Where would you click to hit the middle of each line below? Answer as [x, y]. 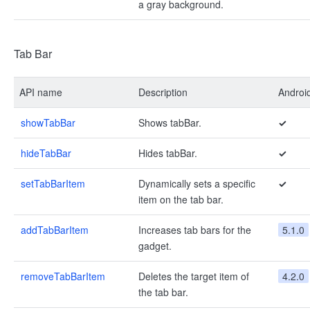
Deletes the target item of [194, 276]
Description [163, 92]
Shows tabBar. [170, 122]
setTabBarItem [53, 183]
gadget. [155, 246]
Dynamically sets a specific [197, 183]
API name [41, 92]
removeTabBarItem [63, 276]
